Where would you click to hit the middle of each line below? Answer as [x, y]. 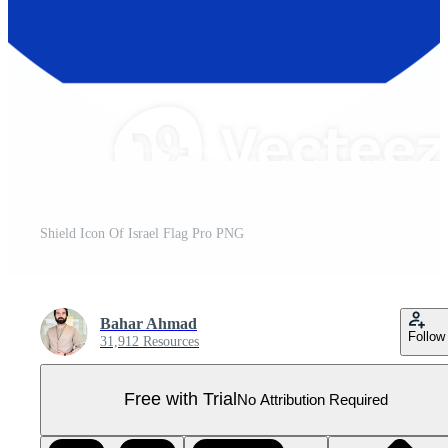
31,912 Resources [149, 341]
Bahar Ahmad [148, 323]
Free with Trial [180, 399]
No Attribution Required [312, 400]
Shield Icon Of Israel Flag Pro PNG [142, 233]
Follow [426, 336]
